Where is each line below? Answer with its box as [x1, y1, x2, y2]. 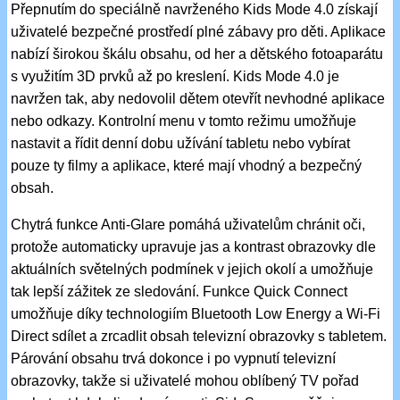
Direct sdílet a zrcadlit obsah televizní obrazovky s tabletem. [11, 328, 387, 344]
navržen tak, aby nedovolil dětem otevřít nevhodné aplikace [11, 90, 386, 106]
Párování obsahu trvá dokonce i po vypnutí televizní [11, 350, 337, 366]
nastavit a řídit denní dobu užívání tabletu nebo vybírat [11, 135, 351, 151]
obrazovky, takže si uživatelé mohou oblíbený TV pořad [11, 372, 360, 388]
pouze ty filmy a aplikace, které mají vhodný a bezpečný [11, 157, 362, 173]
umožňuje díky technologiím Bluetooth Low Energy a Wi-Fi [11, 305, 381, 321]
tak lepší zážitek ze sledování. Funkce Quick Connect [11, 283, 348, 299]
